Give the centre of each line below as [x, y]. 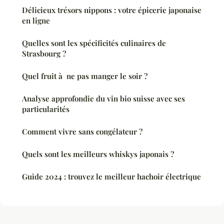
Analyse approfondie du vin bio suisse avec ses [103, 99]
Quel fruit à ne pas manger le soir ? [85, 76]
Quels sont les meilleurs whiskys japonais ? [98, 154]
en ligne [36, 21]
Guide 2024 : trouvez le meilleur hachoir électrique [111, 177]
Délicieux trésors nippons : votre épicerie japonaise [112, 10]
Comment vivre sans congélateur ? [82, 132]
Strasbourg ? [44, 54]
